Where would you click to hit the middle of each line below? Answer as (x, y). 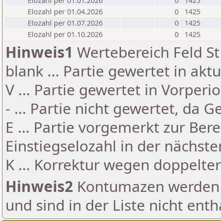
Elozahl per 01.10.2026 (65, 34)
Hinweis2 (39, 186)
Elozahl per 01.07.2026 (65, 23)
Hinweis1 (39, 52)
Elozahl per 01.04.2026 (65, 11)
